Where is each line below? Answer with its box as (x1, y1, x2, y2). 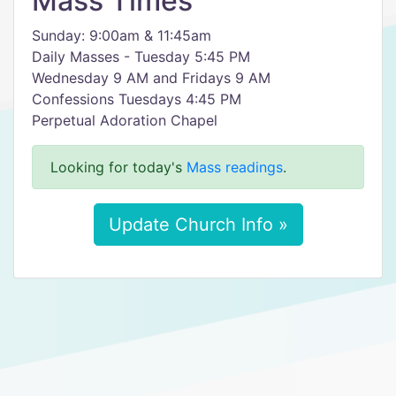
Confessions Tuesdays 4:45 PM (32, 90, 241, 108)
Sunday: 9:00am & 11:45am (32, 27, 211, 44)
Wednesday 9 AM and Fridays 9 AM (32, 69, 270, 87)
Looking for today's (50, 158, 187, 176)
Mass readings (187, 158, 283, 176)
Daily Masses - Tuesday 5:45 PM (32, 48, 250, 65)
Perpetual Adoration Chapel (32, 111, 217, 129)
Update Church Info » (108, 214, 288, 235)
